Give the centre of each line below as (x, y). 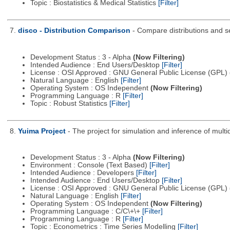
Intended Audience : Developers (83, 173)
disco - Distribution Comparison (74, 31)
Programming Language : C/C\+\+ (86, 212)
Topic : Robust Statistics (70, 103)
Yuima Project (42, 131)
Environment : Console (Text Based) (90, 165)
